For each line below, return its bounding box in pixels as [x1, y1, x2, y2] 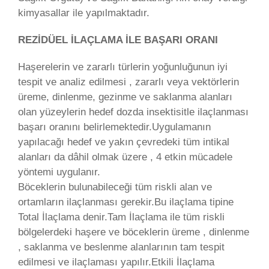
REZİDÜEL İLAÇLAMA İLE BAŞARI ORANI [18, 34, 218, 46]
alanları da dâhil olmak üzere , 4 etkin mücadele [18, 151, 232, 163]
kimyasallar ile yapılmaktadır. [18, 7, 150, 19]
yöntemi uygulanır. [18, 166, 100, 178]
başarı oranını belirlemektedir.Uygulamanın [18, 121, 211, 133]
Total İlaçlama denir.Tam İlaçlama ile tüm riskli [18, 211, 225, 223]
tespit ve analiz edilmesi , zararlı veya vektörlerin [18, 76, 239, 88]
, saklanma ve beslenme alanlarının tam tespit [18, 241, 225, 253]
